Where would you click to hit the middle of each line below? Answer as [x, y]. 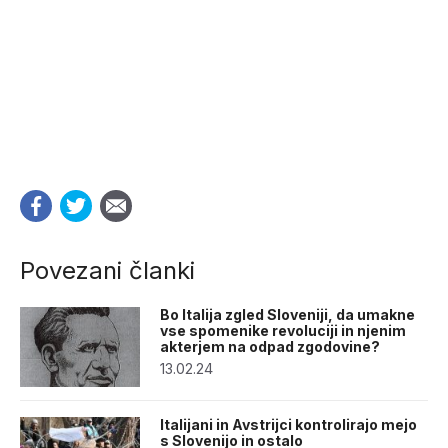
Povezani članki [107, 270]
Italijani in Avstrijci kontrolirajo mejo [288, 424]
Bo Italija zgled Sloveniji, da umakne [287, 314]
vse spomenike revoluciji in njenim [283, 330]
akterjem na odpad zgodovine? [270, 346]
